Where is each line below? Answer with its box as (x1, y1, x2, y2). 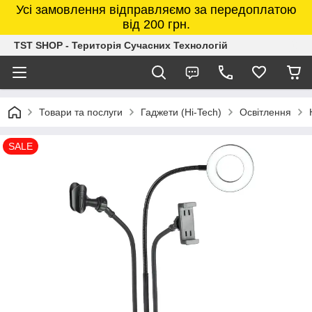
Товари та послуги (39, 107, 123, 118)
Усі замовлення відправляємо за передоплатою (15, 3, 297, 17)
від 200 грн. (122, 17, 190, 31)
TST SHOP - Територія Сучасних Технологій (14, 40, 228, 51)
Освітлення (240, 107, 291, 118)
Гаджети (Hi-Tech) (141, 107, 221, 118)
